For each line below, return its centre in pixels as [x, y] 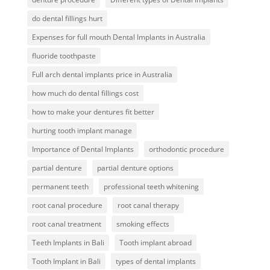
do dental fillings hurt [67, 18]
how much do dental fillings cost [85, 93]
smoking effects [143, 224]
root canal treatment [66, 224]
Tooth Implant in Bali [66, 261]
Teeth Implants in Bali [68, 242]
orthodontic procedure [186, 149]
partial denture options [135, 168]
